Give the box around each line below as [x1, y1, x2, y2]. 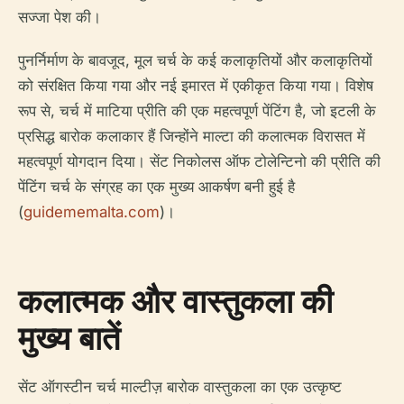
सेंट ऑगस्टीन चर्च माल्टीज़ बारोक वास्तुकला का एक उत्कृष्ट [18, 378, 342, 396]
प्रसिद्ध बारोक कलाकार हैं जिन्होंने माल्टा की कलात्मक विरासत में [18, 127, 365, 145]
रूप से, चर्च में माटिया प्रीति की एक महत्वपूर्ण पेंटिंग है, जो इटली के [18, 102, 376, 120]
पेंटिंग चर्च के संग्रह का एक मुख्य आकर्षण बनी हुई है [18, 178, 295, 196]
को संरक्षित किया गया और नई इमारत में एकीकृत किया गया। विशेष [18, 77, 373, 95]
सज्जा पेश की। [18, 8, 101, 26]
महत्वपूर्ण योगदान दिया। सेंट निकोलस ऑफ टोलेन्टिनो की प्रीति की [18, 152, 381, 170]
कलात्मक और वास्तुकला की [18, 279, 333, 323]
